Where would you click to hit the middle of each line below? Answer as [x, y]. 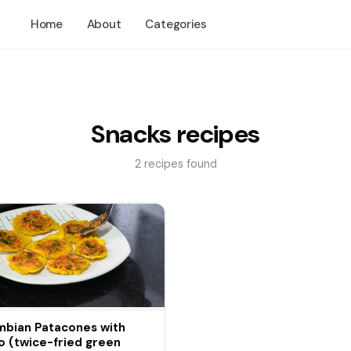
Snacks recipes [175, 134]
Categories [176, 25]
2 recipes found [175, 164]
